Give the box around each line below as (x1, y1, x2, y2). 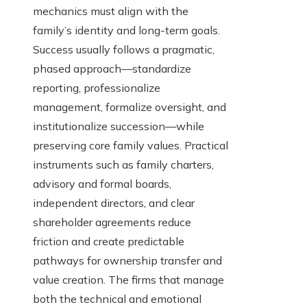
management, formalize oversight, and (33, 100, 226, 114)
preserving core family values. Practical (33, 138, 228, 153)
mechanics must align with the (33, 4, 188, 19)
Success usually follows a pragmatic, (33, 42, 214, 57)
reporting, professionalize (33, 81, 160, 95)
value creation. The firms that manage (33, 273, 224, 287)
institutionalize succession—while (33, 119, 204, 134)
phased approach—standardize (33, 62, 191, 76)
